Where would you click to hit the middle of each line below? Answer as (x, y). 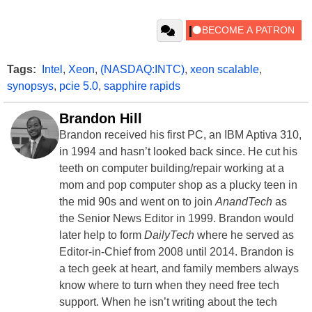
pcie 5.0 (79, 86)
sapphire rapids (142, 86)
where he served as (244, 235)
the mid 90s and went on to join (137, 202)
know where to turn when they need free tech (169, 286)
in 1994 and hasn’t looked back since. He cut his (178, 152)
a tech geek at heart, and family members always (179, 269)
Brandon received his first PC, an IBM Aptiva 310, (180, 135)
